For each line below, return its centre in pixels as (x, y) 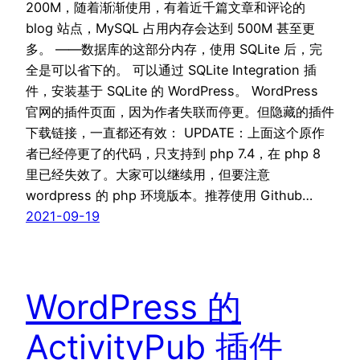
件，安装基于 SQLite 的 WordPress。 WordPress (172, 90)
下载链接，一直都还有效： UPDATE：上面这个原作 (175, 132)
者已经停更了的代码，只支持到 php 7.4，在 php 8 (173, 153)
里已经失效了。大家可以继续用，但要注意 (148, 174)
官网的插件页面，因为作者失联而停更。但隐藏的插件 (180, 111)
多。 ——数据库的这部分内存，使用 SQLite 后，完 (174, 49)
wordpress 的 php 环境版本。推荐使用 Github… (169, 195)
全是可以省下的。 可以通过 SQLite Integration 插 (171, 70)
